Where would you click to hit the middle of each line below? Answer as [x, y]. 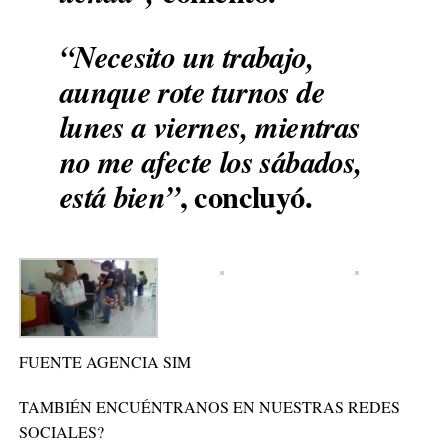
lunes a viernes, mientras [210, 126]
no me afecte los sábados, [211, 161]
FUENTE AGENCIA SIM [107, 362]
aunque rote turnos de [192, 91]
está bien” [119, 196]
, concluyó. [245, 196]
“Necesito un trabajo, [186, 56]
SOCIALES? [61, 432]
